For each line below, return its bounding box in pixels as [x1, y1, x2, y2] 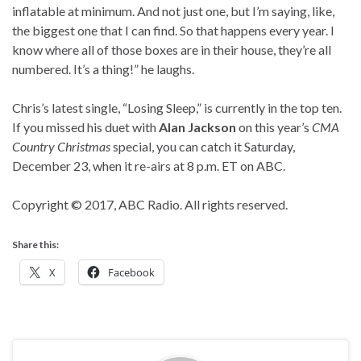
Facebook [108, 265, 155, 280]
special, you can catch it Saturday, [110, 139, 295, 155]
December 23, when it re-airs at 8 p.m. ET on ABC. [12, 158, 285, 174]
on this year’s [236, 119, 312, 135]
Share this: [12, 239, 59, 251]
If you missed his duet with [12, 119, 159, 135]
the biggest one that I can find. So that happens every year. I [12, 23, 334, 39]
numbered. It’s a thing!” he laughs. [12, 61, 194, 77]
